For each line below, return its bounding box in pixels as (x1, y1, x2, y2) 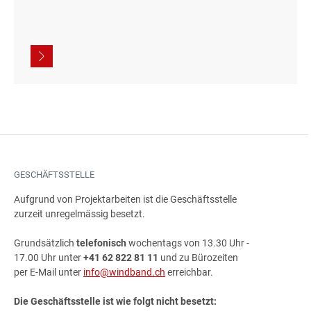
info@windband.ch (83, 267, 165, 278)
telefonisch (76, 237, 126, 249)
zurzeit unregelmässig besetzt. (14, 208, 145, 219)
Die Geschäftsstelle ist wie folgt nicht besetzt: (14, 296, 217, 307)
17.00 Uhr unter (14, 252, 83, 263)
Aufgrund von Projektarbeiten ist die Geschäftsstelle (14, 194, 237, 205)
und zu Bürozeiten (158, 252, 238, 263)
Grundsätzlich (14, 237, 76, 249)
